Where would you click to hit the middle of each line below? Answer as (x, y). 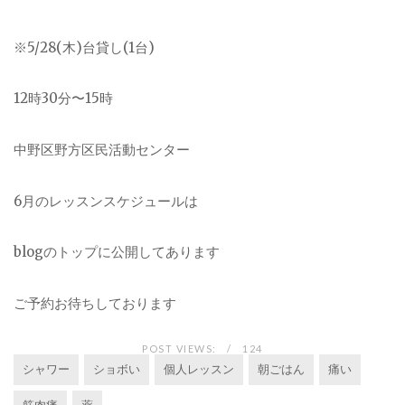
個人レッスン (198, 369)
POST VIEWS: (179, 348)
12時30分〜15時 (63, 99)
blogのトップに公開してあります (117, 252)
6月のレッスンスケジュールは (106, 201)
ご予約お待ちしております (95, 304)
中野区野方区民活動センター (102, 149)
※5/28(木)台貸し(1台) (84, 47)
